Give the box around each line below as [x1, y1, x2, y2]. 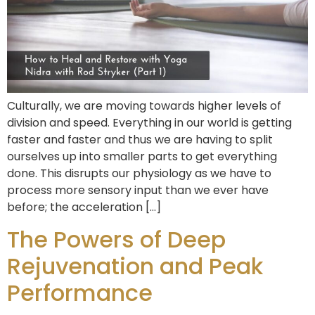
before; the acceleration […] [7, 199, 161, 216]
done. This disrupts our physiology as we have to [7, 165, 271, 182]
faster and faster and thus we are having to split [7, 131, 273, 148]
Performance [7, 276, 153, 309]
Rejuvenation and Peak [7, 250, 263, 282]
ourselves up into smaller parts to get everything [7, 148, 277, 165]
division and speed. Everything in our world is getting [7, 115, 292, 131]
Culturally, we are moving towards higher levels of [7, 98, 281, 115]
